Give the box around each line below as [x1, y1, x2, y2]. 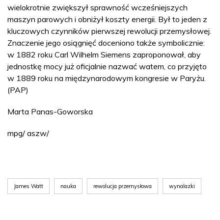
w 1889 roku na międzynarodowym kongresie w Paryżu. [7, 73, 206, 83]
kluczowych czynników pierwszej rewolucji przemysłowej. [7, 26, 211, 36]
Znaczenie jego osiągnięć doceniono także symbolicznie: [7, 37, 205, 48]
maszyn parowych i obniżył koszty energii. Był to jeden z [7, 14, 207, 24]
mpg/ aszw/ [7, 128, 49, 138]
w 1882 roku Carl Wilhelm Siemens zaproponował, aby [7, 49, 201, 59]
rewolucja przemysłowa [93, 182, 152, 190]
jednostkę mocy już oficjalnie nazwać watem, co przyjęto [7, 61, 207, 71]
